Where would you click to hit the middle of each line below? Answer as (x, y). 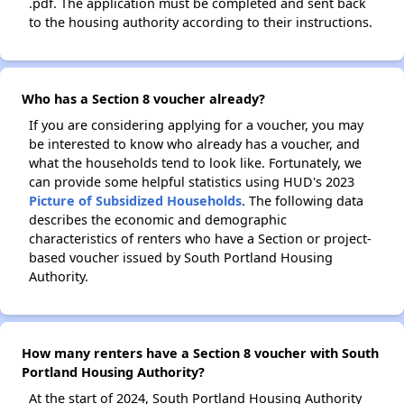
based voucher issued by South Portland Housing (181, 258)
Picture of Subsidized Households (135, 201)
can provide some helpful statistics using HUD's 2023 (192, 182)
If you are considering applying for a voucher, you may (196, 125)
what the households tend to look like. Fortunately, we (195, 163)
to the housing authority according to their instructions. (201, 23)
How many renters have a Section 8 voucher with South (200, 353)
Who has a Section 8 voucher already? (143, 99)
